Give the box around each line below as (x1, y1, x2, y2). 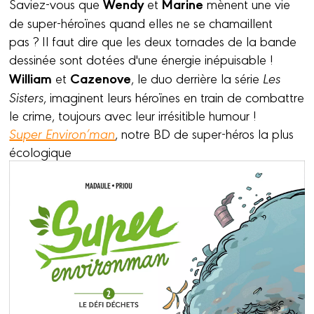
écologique (9, 142, 72, 161)
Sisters (9, 88, 44, 107)
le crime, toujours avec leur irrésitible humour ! (9, 106, 257, 125)
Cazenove (70, 68, 132, 88)
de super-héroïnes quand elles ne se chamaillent (9, 13, 273, 32)
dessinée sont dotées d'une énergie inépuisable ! (9, 50, 274, 69)
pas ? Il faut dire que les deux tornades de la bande (9, 32, 297, 50)
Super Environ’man (9, 124, 116, 143)
